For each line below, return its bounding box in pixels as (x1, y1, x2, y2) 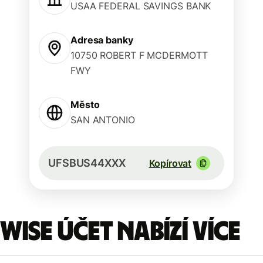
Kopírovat (149, 157, 191, 169)
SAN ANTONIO (70, 114, 135, 126)
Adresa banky (70, 34, 133, 46)
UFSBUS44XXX (48, 157, 126, 169)
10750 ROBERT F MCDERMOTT (70, 49, 208, 61)
